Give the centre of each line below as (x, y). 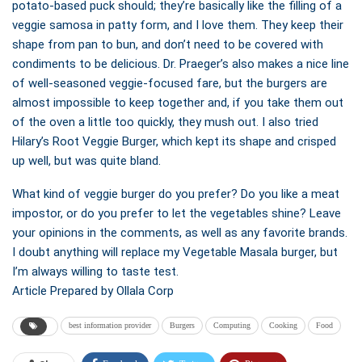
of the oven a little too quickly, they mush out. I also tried (165, 122)
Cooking (283, 326)
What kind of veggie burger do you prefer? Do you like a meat (176, 194)
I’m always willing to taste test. (95, 272)
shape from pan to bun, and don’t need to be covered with (168, 45)
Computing (232, 326)
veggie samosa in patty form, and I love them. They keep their (178, 25)
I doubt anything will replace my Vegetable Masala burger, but (175, 253)
